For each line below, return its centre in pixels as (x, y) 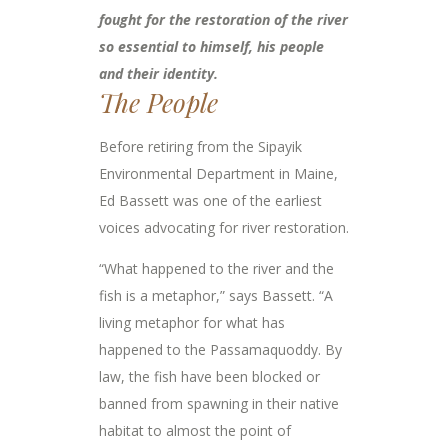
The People (158, 103)
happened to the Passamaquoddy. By (220, 350)
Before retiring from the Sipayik (200, 147)
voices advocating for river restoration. (224, 228)
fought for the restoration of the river (223, 20)
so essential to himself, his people (211, 47)
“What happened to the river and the (216, 269)
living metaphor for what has (192, 323)
